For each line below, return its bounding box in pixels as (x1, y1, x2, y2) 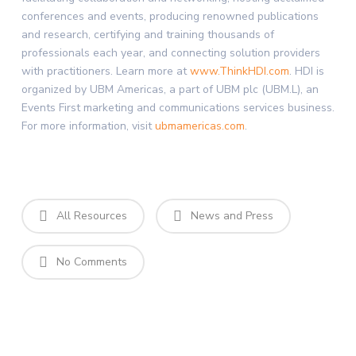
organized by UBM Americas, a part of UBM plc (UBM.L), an (21, 82, 319, 97)
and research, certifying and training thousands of (21, 27, 274, 42)
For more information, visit (21, 118, 155, 133)
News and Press (187, 208, 273, 223)
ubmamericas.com (154, 118, 245, 133)
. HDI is (288, 64, 324, 79)
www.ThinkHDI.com (189, 64, 289, 79)
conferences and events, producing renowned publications (21, 9, 319, 24)
